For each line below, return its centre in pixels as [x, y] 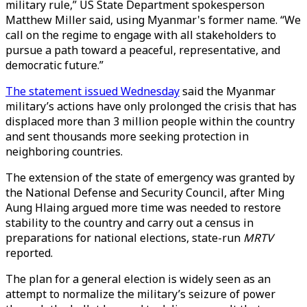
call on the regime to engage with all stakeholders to [141, 35]
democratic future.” [54, 65]
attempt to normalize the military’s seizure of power [140, 294]
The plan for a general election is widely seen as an [138, 279]
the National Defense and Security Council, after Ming [145, 193]
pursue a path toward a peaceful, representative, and [143, 50]
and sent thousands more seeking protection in [127, 136]
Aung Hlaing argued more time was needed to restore [143, 208]
